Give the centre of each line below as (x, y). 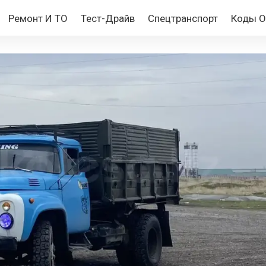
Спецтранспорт (183, 18)
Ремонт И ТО (38, 18)
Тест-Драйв (107, 18)
